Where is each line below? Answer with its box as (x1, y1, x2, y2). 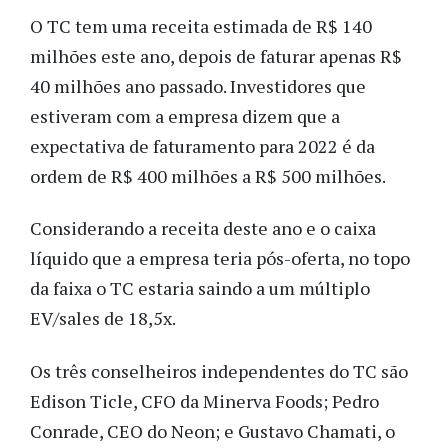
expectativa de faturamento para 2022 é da (30, 133, 375, 158)
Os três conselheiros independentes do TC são (30, 358, 408, 383)
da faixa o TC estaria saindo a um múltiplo (30, 276, 370, 301)
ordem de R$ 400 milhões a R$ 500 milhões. (30, 163, 386, 188)
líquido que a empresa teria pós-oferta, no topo (30, 246, 410, 271)
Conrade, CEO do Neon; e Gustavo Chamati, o (30, 418, 395, 443)
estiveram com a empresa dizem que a (30, 103, 340, 128)
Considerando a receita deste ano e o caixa (30, 216, 376, 241)
